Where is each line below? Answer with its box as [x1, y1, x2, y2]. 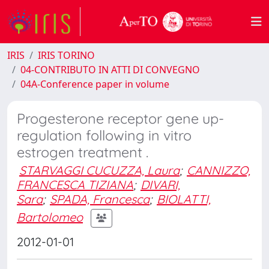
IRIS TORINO [38, 49, 95, 62]
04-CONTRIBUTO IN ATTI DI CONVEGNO [20, 63, 200, 76]
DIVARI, [141, 177, 180, 192]
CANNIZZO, [187, 163, 250, 178]
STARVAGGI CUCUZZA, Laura [19, 163, 180, 178]
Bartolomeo [17, 209, 83, 225]
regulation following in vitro [17, 127, 192, 144]
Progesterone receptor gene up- [17, 110, 224, 127]
